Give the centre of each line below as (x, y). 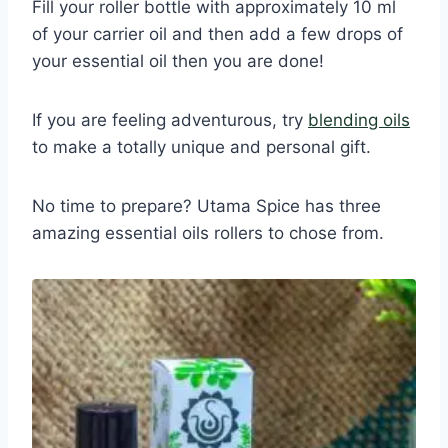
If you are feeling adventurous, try (170, 120)
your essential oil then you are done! (178, 61)
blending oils (359, 120)
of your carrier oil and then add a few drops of (217, 34)
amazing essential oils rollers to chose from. (208, 233)
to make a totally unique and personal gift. (201, 147)
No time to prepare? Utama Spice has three (206, 206)
